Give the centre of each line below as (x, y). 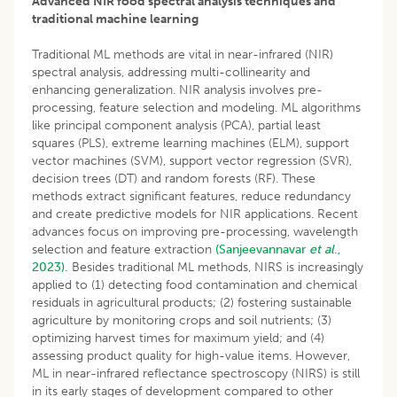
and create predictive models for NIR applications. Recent (195, 214)
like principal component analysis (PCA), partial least (176, 125)
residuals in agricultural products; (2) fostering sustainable (192, 302)
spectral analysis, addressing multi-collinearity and (171, 72)
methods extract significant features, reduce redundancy (191, 196)
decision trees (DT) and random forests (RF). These (174, 178)
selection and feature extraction (124, 249)
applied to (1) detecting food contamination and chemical (195, 284)
